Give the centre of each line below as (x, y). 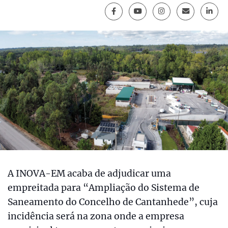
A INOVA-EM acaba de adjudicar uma (89, 174)
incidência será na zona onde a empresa (96, 217)
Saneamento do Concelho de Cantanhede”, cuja (113, 202)
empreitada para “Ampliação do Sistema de (104, 188)
